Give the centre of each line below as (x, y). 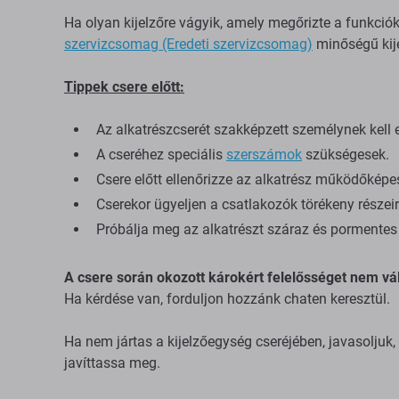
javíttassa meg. (112, 363)
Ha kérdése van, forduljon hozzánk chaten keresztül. (227, 299)
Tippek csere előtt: (124, 87)
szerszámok (264, 155)
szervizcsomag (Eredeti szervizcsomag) (188, 44)
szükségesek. (346, 155)
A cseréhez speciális (161, 155)
